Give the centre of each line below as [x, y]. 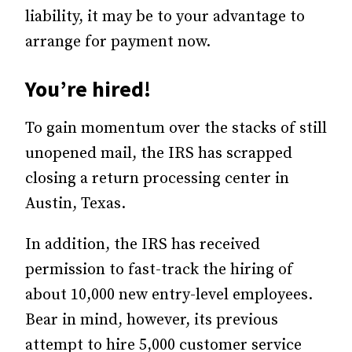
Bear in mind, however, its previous [152, 320]
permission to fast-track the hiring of [159, 270]
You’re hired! [88, 89]
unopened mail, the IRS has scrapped [159, 154]
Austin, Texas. [75, 204]
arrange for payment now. [118, 42]
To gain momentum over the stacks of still [176, 128]
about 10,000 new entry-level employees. [169, 295]
